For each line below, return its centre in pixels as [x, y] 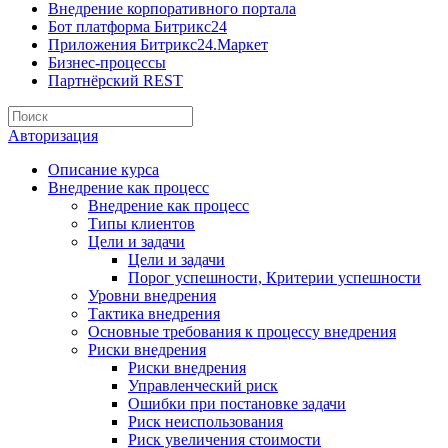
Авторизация [53, 135]
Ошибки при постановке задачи [237, 403]
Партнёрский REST [115, 80]
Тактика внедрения [154, 313]
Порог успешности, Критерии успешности [274, 277]
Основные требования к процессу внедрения [242, 331]
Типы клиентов [141, 223]
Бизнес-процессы [107, 62]
